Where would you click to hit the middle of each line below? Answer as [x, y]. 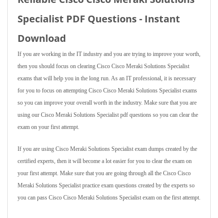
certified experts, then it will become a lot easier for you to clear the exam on [105, 161]
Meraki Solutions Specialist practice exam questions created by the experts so [106, 185]
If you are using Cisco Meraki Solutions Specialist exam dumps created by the [107, 149]
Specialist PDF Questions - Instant [99, 19]
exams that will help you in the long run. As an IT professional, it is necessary [107, 78]
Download [42, 38]
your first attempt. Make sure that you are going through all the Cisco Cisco [104, 173]
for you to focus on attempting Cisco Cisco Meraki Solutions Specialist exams [107, 91]
